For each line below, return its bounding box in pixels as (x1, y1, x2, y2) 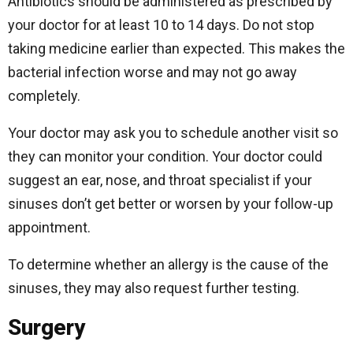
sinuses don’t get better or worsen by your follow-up (8, 195, 333, 212)
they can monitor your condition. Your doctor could (8, 148, 322, 165)
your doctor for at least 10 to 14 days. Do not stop (8, 17, 314, 33)
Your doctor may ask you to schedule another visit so (8, 124, 338, 141)
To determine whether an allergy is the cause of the (8, 256, 329, 273)
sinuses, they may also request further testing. (8, 280, 299, 296)
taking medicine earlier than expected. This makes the (8, 40, 345, 57)
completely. (8, 87, 80, 104)
